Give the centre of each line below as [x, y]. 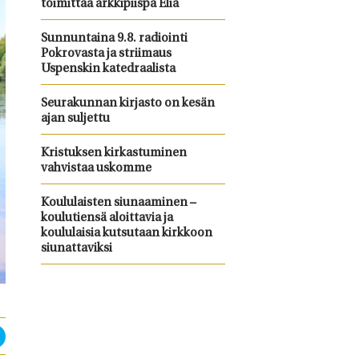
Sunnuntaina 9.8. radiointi [114, 39]
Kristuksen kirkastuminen [113, 153]
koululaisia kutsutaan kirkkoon [126, 234]
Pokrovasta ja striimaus [106, 54]
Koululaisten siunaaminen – [118, 203]
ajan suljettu [75, 119]
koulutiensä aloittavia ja [107, 218]
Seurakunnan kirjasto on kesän [127, 104]
